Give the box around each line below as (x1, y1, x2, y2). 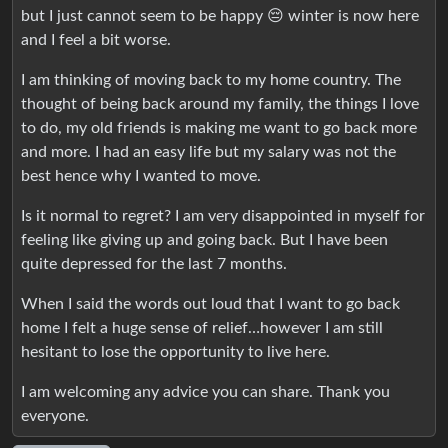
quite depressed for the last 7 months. (21, 256, 287, 273)
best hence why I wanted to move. (21, 168, 261, 185)
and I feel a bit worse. (21, 32, 171, 49)
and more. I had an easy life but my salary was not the (21, 144, 396, 161)
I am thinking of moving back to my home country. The (21, 72, 401, 89)
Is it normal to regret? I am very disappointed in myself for (21, 208, 425, 225)
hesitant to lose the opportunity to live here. (21, 344, 330, 361)
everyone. (21, 408, 89, 425)
